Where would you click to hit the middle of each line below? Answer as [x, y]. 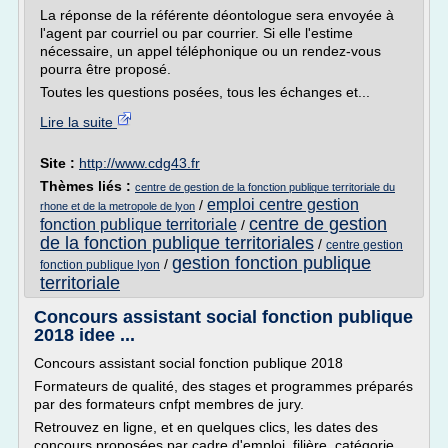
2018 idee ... [84, 335]
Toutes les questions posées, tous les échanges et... [205, 92]
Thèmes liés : [87, 186]
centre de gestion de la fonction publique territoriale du [265, 187]
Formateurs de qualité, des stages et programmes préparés [223, 386]
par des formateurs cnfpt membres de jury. [169, 404]
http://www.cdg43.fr [139, 163]
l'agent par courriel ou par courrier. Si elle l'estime [196, 33]
